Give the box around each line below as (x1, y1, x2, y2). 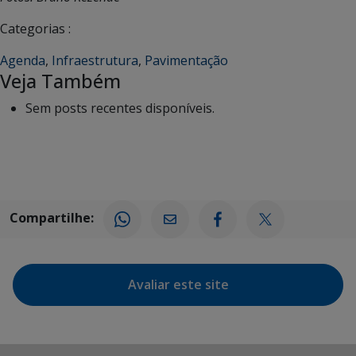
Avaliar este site (127, 275, 229, 293)
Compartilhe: (10, 208, 94, 226)
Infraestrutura (52, 51, 138, 69)
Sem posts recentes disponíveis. (25, 99, 215, 117)
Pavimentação (145, 51, 228, 69)
